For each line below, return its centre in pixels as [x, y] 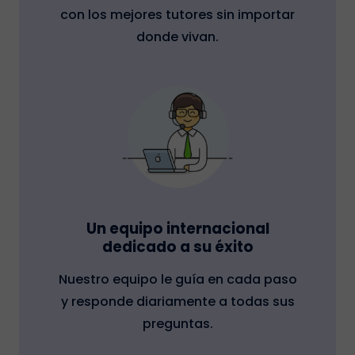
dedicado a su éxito [177, 247]
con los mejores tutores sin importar [177, 15]
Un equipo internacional [177, 229]
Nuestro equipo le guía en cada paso [177, 279]
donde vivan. [177, 37]
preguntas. [177, 324]
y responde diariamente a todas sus [177, 302]
